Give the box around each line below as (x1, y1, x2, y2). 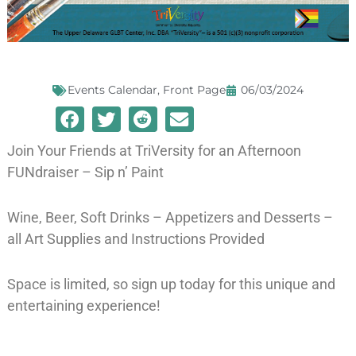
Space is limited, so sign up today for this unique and (6, 276, 335, 293)
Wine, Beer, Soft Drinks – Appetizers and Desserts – (6, 209, 333, 226)
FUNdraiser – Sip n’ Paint (6, 164, 164, 181)
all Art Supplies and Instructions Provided (6, 230, 265, 248)
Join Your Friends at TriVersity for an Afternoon (6, 142, 301, 160)
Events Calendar (68, 83, 157, 98)
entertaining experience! (6, 297, 161, 315)
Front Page (163, 83, 226, 98)
